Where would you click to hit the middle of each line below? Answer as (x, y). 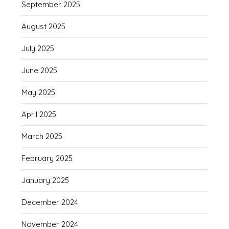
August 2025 (44, 27)
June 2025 (40, 71)
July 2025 (38, 49)
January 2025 (45, 180)
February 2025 (47, 158)
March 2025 (42, 136)
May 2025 (39, 93)
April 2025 (39, 114)
